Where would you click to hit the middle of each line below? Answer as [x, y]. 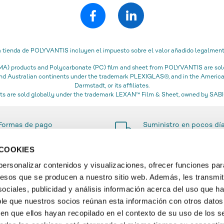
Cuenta [132, 216]
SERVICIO [139, 185]
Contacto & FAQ [147, 201]
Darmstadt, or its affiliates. [112, 86]
